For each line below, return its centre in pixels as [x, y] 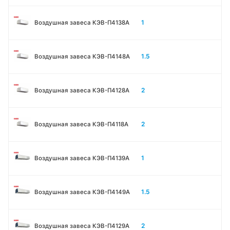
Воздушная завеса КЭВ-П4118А [81, 124]
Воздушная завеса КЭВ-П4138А [82, 22]
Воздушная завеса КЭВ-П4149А [82, 192]
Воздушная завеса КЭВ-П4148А [82, 56]
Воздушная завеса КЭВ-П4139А [82, 158]
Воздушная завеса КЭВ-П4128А [82, 90]
